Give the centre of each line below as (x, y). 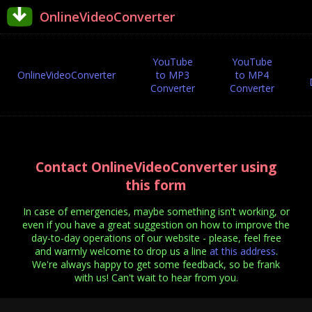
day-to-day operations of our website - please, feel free (156, 238)
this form (156, 185)
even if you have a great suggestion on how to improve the (156, 225)
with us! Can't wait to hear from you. (156, 278)
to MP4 (252, 75)
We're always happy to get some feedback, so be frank (156, 264)
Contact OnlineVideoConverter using (156, 167)
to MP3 (173, 75)
